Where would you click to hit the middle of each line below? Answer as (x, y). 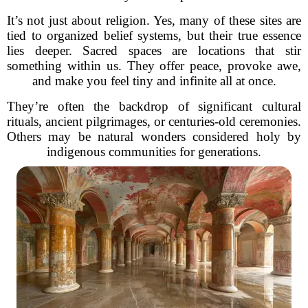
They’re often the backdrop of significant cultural (154, 106)
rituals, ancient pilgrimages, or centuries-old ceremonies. (154, 121)
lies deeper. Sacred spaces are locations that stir (154, 51)
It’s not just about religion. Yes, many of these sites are (154, 20)
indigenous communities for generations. (154, 152)
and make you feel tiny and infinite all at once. (154, 81)
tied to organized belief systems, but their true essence (154, 35)
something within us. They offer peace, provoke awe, (154, 66)
